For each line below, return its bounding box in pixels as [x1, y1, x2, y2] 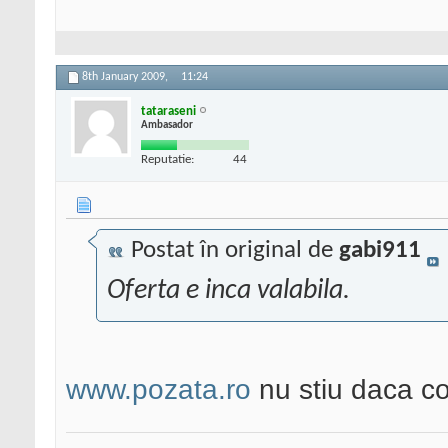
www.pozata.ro [66, 374, 251, 406]
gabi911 [339, 238, 421, 264]
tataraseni [141, 104, 196, 118]
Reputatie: [141, 152, 194, 166]
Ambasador [141, 119, 193, 131]
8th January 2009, [82, 71, 171, 84]
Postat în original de [125, 238, 339, 264]
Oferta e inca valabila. [107, 277, 350, 306]
